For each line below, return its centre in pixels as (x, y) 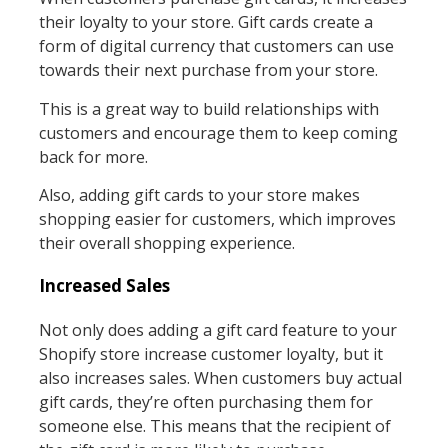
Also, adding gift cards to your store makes (199, 195)
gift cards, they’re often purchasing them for (205, 401)
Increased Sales (104, 285)
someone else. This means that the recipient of (214, 425)
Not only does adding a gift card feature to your (217, 329)
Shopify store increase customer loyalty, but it (210, 353)
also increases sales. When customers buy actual (220, 377)
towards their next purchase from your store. (210, 70)
